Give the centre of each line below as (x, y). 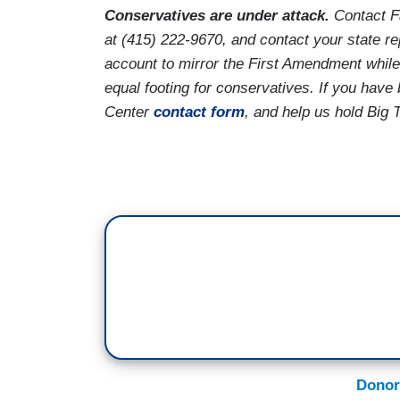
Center (129, 112)
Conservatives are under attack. (217, 15)
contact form (199, 112)
